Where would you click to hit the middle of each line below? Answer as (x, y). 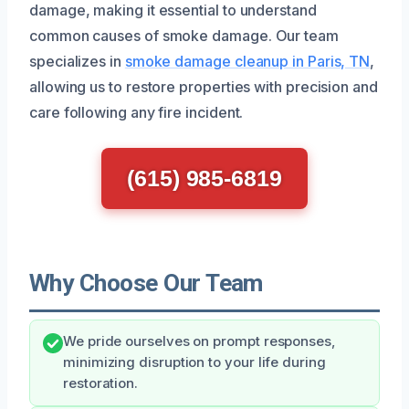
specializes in (77, 61)
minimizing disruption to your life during (194, 362)
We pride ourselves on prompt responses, (199, 341)
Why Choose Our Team (146, 283)
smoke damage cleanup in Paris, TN (247, 61)
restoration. (101, 383)
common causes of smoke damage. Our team (184, 35)
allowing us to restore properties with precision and (204, 86)
